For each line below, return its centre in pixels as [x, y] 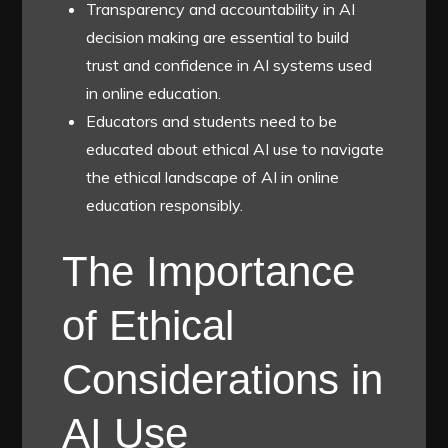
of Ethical [148, 325]
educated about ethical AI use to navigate [235, 148]
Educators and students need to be [212, 120]
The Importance [209, 271]
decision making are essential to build [218, 36]
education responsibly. [165, 204]
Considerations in [223, 379]
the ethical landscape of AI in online [213, 176]
